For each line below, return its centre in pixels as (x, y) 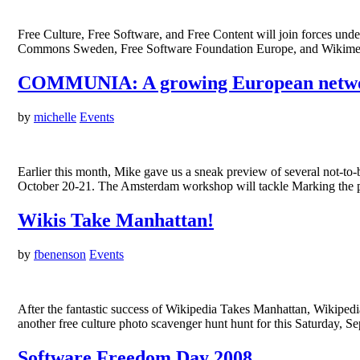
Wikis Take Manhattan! (116, 220)
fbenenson (60, 254)
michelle (55, 117)
